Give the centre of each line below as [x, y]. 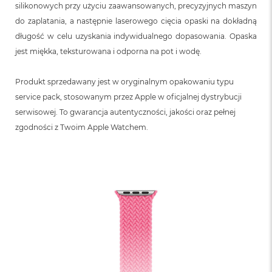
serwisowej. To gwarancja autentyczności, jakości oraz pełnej [125, 112]
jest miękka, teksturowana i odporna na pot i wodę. [108, 51]
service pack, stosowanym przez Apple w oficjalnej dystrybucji [128, 97]
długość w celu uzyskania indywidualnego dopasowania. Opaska [136, 36]
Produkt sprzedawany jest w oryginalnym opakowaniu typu [124, 81]
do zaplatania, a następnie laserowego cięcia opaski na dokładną [136, 21]
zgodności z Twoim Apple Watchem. [82, 127]
